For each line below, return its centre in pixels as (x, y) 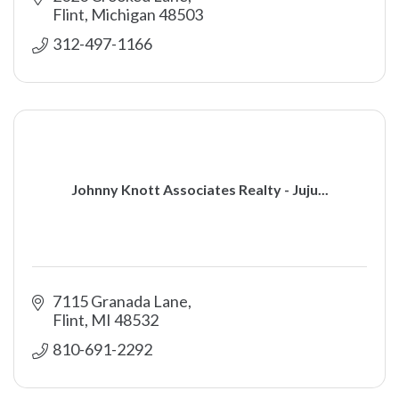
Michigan (123, 14)
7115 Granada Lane (120, 301)
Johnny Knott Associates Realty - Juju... (199, 189)
